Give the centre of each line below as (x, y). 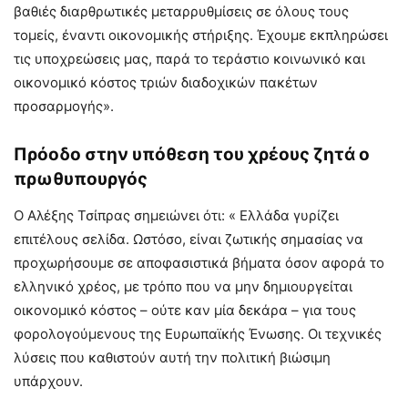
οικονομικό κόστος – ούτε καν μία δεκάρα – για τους (185, 310)
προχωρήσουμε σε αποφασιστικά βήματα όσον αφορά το (199, 262)
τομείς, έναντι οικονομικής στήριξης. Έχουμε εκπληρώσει (201, 35)
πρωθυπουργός (81, 178)
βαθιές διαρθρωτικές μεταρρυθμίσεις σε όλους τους (181, 11)
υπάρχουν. (48, 381)
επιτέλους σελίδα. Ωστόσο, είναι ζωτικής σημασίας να (189, 239)
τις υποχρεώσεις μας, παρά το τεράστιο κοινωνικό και (189, 58)
